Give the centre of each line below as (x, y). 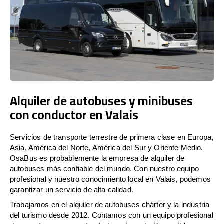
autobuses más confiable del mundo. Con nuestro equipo (104, 168)
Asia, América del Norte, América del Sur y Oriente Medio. (107, 147)
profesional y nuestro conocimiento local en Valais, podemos (110, 179)
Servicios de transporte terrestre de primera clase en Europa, (112, 137)
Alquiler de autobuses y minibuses (101, 100)
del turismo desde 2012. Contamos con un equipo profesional (112, 215)
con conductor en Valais (74, 114)
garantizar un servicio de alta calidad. (72, 189)
